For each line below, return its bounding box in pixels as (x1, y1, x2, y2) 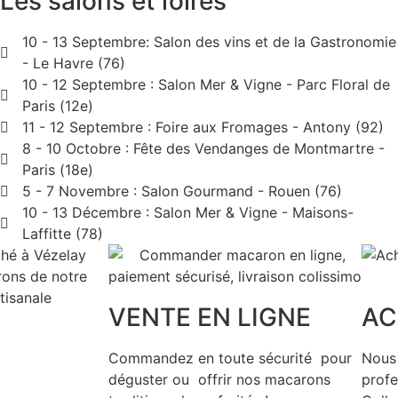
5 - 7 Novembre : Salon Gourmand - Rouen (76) (21, 182, 342, 201)
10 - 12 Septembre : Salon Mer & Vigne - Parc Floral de (21, 76, 390, 94)
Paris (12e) (21, 97, 93, 115)
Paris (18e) (21, 161, 93, 179)
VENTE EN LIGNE (108, 302, 311, 333)
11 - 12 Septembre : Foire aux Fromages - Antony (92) (21, 118, 384, 137)
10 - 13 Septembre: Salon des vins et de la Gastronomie (21, 33, 396, 52)
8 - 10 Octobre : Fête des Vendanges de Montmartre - (21, 139, 385, 158)
